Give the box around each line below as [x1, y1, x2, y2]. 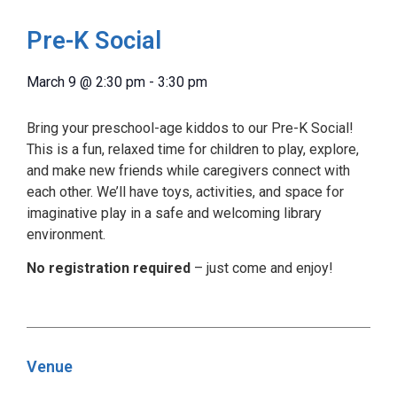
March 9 [27, 73, 76, 90]
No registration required [27, 260, 191, 277]
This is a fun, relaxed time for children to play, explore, [27, 140, 359, 158]
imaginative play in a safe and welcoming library [27, 204, 322, 222]
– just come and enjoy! [191, 260, 333, 277]
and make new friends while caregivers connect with [27, 161, 350, 179]
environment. [27, 225, 105, 243]
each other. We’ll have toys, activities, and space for [27, 183, 344, 200]
